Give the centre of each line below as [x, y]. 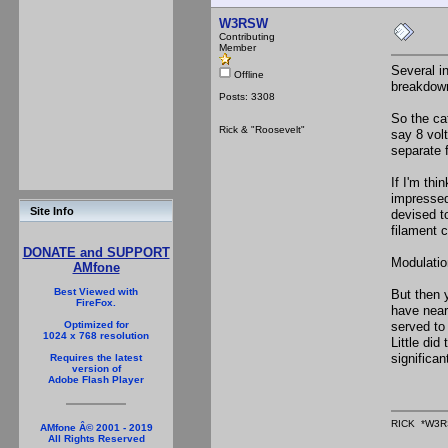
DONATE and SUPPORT [96, 252]
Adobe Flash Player [96, 379]
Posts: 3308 [247, 96]
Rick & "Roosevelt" [262, 129]
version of [96, 368]
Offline [247, 74]
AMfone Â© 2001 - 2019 [96, 427]
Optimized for [96, 324]
